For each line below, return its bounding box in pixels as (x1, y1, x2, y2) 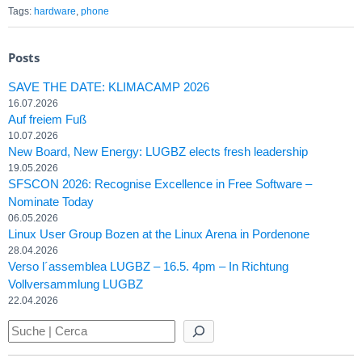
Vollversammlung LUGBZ (8, 276, 143, 291)
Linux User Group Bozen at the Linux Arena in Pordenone (8, 226, 309, 241)
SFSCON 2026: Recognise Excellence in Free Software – (8, 176, 312, 191)
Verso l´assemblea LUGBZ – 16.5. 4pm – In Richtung (8, 259, 288, 273)
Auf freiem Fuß (8, 112, 86, 126)
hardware (34, 6, 76, 18)
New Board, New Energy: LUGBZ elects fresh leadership (8, 144, 308, 158)
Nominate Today (8, 194, 94, 208)
